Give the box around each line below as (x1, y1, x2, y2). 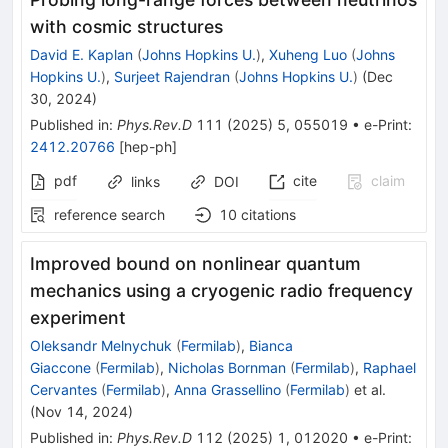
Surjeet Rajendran (114, 68, 230, 86)
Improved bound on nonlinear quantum (30, 253, 361, 275)
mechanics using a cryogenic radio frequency (30, 280, 413, 302)
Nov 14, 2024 (35, 403, 128, 421)
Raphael (363, 359, 416, 377)
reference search (54, 206, 165, 224)
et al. (350, 381, 386, 399)
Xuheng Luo (269, 46, 347, 64)
